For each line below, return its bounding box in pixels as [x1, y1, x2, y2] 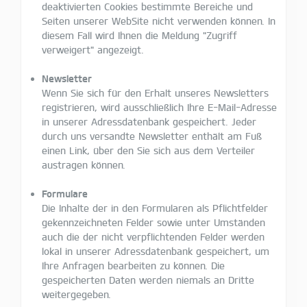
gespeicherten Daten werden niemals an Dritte [42, 273, 254, 286]
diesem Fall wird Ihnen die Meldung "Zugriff [42, 29, 237, 41]
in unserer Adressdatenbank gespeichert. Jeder [42, 115, 256, 127]
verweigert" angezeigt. [42, 43, 144, 56]
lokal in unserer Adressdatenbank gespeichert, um [42, 245, 269, 257]
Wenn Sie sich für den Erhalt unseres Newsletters [42, 86, 269, 99]
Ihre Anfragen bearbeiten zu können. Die [42, 259, 225, 271]
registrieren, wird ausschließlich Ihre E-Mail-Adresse [42, 101, 277, 113]
